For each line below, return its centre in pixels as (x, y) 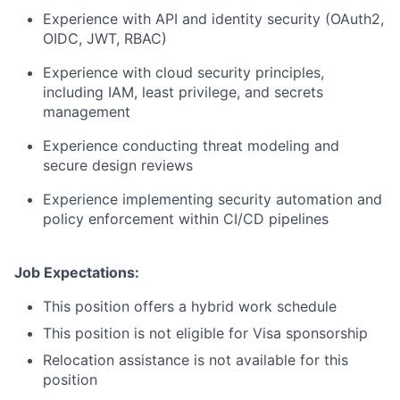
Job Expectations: (77, 272)
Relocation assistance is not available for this (196, 360)
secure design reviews (118, 165)
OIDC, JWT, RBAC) (105, 38)
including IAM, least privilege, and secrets (183, 92)
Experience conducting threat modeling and (191, 146)
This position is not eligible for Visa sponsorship (205, 333)
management (87, 112)
